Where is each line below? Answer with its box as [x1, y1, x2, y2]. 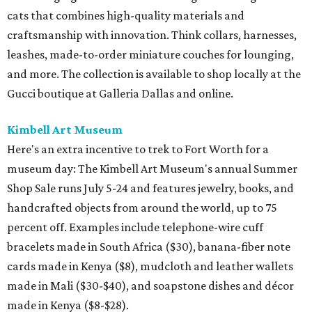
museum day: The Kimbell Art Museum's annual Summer [7, 162, 297, 176]
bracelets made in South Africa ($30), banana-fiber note [7, 240, 290, 254]
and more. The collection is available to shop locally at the [7, 67, 301, 81]
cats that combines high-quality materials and [7, 8, 244, 23]
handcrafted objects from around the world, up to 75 [7, 201, 277, 215]
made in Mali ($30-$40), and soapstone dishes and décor [7, 279, 294, 293]
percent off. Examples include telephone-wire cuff [7, 220, 263, 235]
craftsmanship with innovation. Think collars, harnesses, [7, 28, 297, 42]
